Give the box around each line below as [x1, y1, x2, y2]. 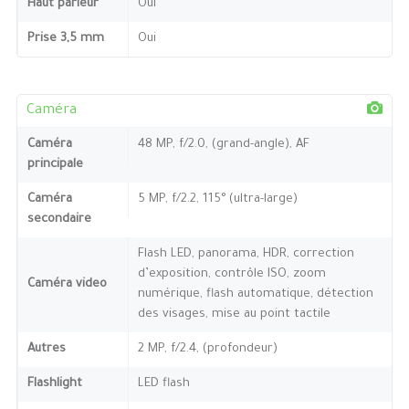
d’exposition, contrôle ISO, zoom [137, 267, 326, 281]
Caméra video [26, 277, 107, 291]
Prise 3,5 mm [26, 31, 104, 46]
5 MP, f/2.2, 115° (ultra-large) [137, 192, 298, 206]
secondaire [26, 212, 91, 226]
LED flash [137, 376, 190, 391]
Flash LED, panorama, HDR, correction [137, 246, 354, 261]
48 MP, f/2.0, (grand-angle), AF [137, 137, 309, 152]
